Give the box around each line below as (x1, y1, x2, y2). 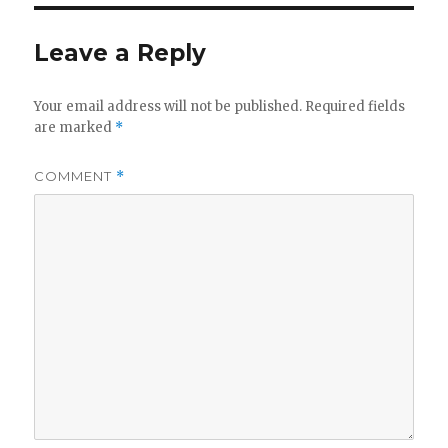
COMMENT (34, 168, 117, 185)
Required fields (305, 98, 406, 116)
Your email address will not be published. (34, 98, 303, 116)
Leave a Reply (34, 39, 207, 68)
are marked (34, 119, 116, 137)
